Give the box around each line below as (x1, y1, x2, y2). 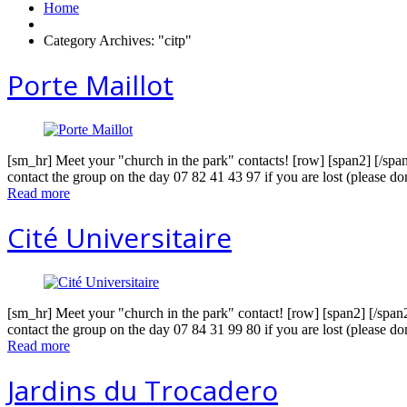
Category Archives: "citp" (44, 33, 192, 49)
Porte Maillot (7, 66, 174, 104)
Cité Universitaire (7, 219, 232, 257)
